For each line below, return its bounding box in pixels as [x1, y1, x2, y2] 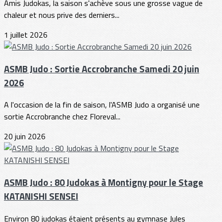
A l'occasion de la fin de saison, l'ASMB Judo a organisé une [4, 99, 200, 111]
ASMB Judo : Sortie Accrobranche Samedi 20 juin [4, 61, 199, 76]
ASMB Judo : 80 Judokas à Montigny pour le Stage [4, 175, 203, 190]
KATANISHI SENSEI [4, 189, 78, 204]
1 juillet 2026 [4, 28, 48, 41]
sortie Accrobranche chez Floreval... [4, 111, 120, 123]
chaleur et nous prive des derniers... [4, 8, 119, 21]
